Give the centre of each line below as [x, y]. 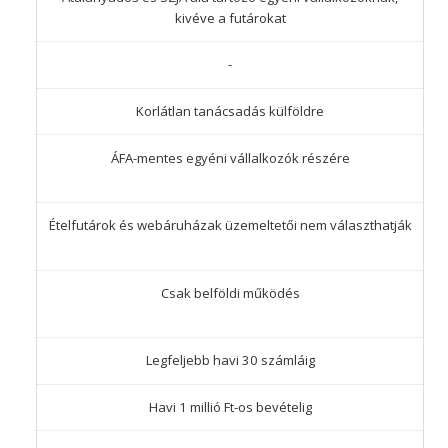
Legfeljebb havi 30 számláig [230, 360]
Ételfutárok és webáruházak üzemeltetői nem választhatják [230, 225]
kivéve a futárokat [230, 17]
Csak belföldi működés [230, 292]
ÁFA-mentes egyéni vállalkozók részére [230, 157]
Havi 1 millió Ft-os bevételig [230, 407]
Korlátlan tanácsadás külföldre [230, 111]
